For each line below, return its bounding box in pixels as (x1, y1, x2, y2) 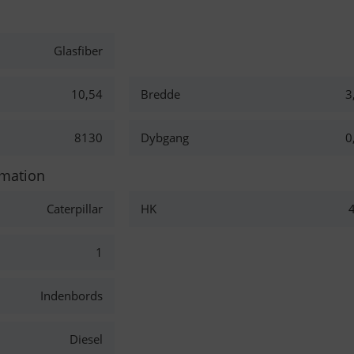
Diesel (69, 331, 103, 347)
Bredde (141, 86, 181, 102)
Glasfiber (53, 43, 103, 58)
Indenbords (40, 288, 103, 303)
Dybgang (141, 130, 190, 145)
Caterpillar (46, 201, 103, 217)
